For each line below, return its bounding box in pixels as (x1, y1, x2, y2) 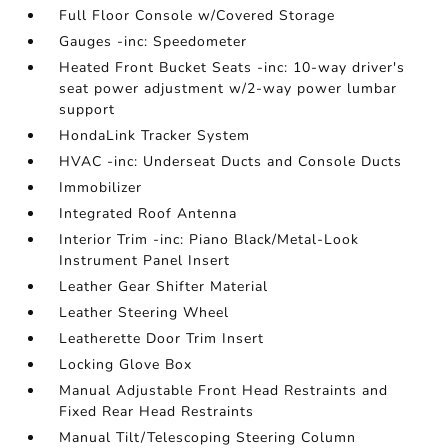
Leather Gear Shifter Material (59, 277, 269, 296)
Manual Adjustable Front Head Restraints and (59, 381, 389, 400)
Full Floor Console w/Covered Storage (59, 6, 336, 25)
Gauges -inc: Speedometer (59, 32, 248, 51)
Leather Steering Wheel (59, 303, 230, 322)
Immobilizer (59, 178, 143, 197)
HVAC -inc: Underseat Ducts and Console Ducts (59, 152, 403, 171)
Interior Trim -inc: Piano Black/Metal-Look (59, 230, 360, 249)
